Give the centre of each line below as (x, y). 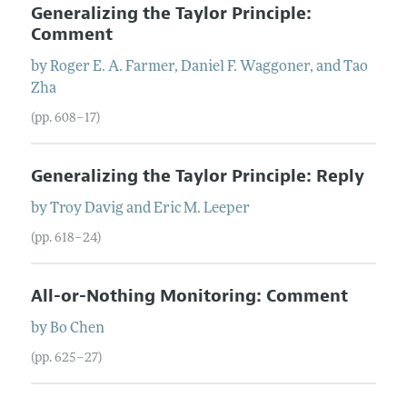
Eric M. (177, 208)
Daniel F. (208, 67)
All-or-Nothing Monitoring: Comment (189, 296)
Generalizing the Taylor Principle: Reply (197, 176)
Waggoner (274, 67)
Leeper (226, 208)
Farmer (149, 67)
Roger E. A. (86, 67)
